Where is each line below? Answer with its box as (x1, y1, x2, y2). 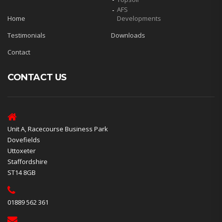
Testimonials (7, 31, 46, 40)
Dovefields (7, 135, 40, 145)
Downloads (111, 31, 145, 40)
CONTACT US (7, 72, 67, 83)
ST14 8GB (7, 168, 36, 177)
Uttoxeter (7, 146, 36, 156)
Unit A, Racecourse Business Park (7, 124, 108, 134)
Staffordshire (7, 157, 48, 166)
